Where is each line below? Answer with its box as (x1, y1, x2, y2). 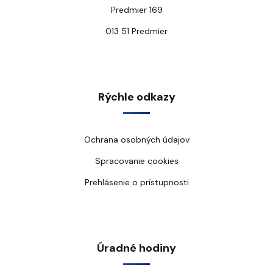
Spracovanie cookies (94, 155, 179, 166)
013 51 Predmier (105, 26, 168, 37)
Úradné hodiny (97, 241, 176, 255)
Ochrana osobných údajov (83, 134, 190, 145)
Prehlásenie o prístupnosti (84, 177, 189, 188)
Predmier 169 (110, 4, 163, 15)
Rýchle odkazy (97, 90, 175, 104)
